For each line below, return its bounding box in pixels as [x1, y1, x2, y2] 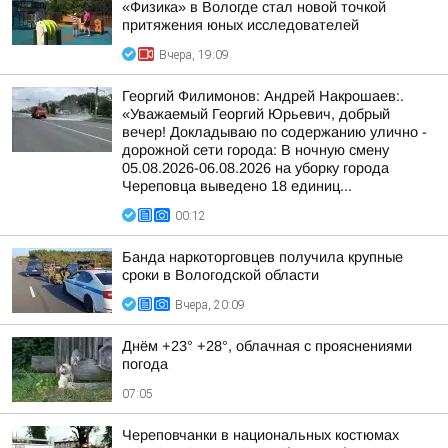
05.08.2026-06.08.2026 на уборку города [122, 160, 389, 176]
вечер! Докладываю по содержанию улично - [122, 124, 427, 140]
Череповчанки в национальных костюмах [122, 427, 399, 443]
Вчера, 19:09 [159, 48, 229, 62]
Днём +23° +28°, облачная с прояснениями [122, 338, 412, 354]
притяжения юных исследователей [122, 17, 359, 33]
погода [122, 356, 168, 372]
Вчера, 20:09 [175, 298, 245, 312]
